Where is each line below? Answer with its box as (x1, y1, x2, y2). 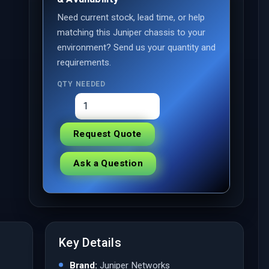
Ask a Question (73, 157, 144, 169)
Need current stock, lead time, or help (56, 11, 205, 23)
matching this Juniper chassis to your (56, 26, 205, 38)
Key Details (58, 235, 122, 250)
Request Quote (73, 128, 142, 139)
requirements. (56, 56, 111, 68)
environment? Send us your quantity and (56, 41, 216, 53)
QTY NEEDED (56, 79, 106, 88)
